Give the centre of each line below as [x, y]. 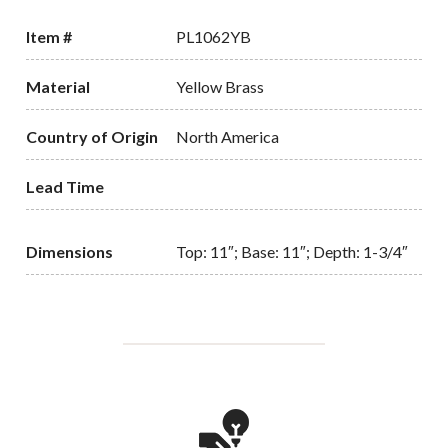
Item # [49, 37]
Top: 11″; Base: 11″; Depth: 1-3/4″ [292, 251]
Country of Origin [92, 136]
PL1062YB [214, 37]
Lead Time [65, 186]
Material [58, 87]
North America [228, 136]
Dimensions [70, 251]
